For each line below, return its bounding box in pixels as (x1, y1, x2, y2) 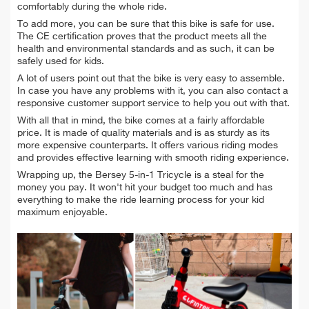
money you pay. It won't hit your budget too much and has (17, 182, 272, 192)
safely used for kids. (17, 56, 104, 66)
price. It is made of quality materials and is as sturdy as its (17, 128, 270, 138)
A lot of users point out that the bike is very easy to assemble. (17, 73, 285, 83)
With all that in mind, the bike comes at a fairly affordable (17, 115, 265, 126)
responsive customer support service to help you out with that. (17, 98, 290, 108)
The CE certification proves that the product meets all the (17, 31, 267, 41)
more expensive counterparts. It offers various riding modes (17, 140, 278, 150)
